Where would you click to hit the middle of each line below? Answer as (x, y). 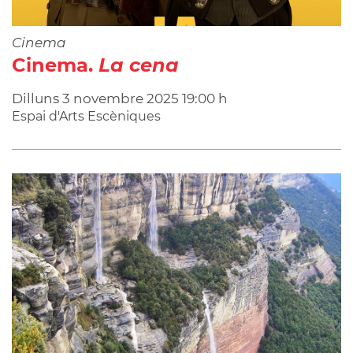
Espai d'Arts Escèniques (86, 117)
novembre (108, 99)
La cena (139, 65)
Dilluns (37, 99)
